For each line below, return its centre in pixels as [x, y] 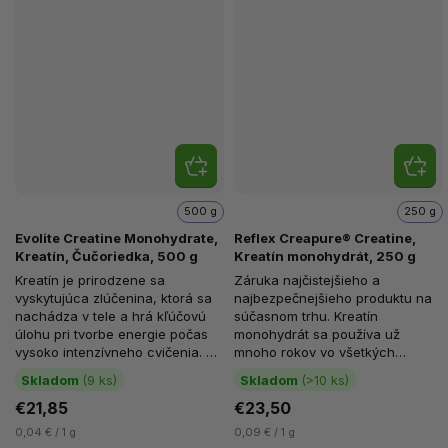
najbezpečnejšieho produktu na [333, 298]
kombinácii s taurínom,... [90, 370]
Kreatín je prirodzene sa [90, 280]
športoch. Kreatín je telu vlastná [333, 370]
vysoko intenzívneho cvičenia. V [115, 352]
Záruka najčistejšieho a [307, 280]
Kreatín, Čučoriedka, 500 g [106, 256]
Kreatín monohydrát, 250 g [325, 256]
